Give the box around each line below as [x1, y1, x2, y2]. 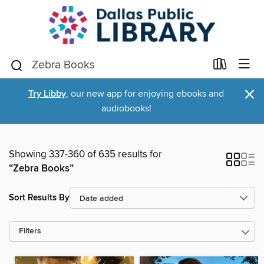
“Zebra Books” [9, 162, 74, 175]
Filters [19, 226, 41, 236]
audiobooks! [101, 103, 151, 114]
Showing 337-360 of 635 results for [9, 148, 162, 161]
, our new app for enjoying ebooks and [66, 88, 224, 100]
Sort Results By [9, 192, 70, 203]
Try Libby [28, 88, 66, 100]
